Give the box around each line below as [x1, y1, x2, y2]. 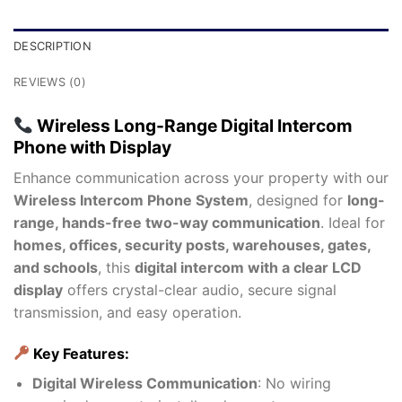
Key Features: [30, 344, 130, 363]
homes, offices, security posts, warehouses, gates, [13, 235, 371, 254]
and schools [13, 258, 98, 276]
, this [98, 258, 135, 276]
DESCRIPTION [13, 39, 92, 54]
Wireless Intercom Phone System [13, 190, 249, 209]
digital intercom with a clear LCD [135, 258, 362, 276]
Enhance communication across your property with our [13, 168, 389, 187]
